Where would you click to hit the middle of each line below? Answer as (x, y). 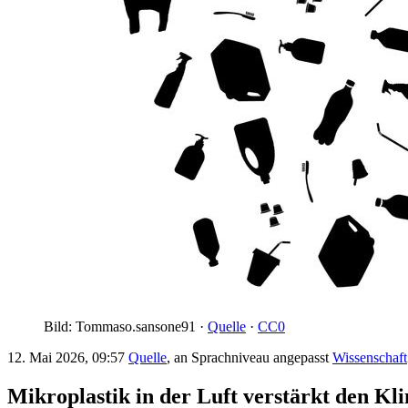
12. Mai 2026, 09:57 (68, 357)
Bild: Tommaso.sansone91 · (126, 326)
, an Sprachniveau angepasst (250, 357)
